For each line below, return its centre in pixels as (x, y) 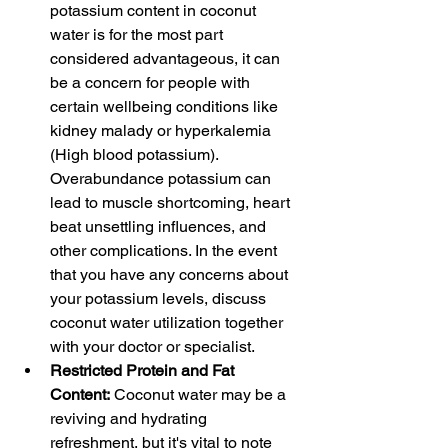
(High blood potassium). (136, 154)
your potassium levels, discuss (160, 298)
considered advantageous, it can (167, 58)
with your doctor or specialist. (152, 346)
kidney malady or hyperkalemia (162, 130)
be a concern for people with (152, 82)
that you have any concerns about (171, 274)
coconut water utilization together (168, 322)
